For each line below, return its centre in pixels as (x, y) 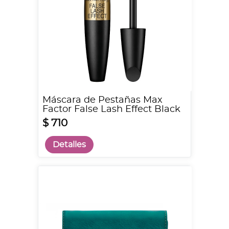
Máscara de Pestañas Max (102, 100)
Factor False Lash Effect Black (111, 109)
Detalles (69, 145)
